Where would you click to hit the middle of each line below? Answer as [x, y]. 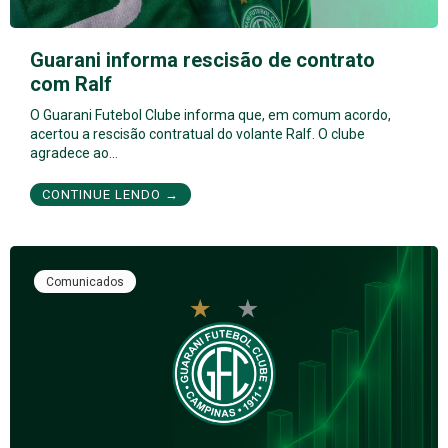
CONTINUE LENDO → [110, 195]
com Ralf [71, 84]
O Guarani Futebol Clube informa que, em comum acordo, [210, 115]
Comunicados [85, 282]
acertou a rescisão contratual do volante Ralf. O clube [197, 134]
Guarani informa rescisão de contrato [202, 60]
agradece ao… [74, 153]
